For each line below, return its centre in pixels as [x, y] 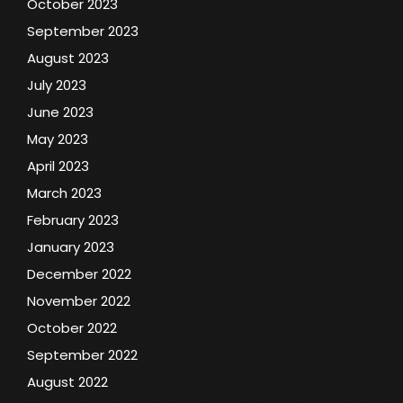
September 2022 [82, 354]
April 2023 [58, 166]
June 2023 [60, 112]
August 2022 [67, 381]
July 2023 [57, 85]
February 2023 [73, 219]
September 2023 [83, 31]
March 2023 [64, 193]
